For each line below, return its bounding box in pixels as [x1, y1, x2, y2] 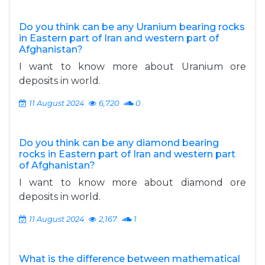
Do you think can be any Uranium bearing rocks [19, 21, 245, 33]
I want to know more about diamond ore [19, 177, 246, 188]
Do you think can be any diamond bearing [19, 137, 219, 148]
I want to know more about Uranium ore [19, 61, 246, 72]
